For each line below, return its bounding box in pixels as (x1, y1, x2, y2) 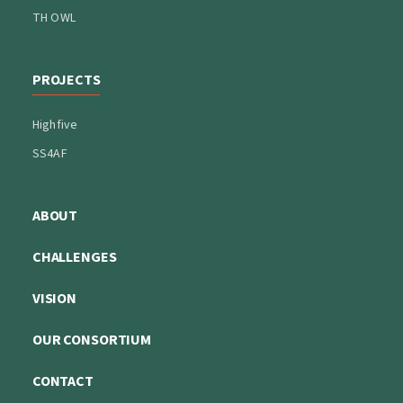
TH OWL (31, 9, 76, 27)
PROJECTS (31, 70, 101, 90)
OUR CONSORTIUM (31, 330, 151, 350)
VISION (31, 289, 77, 309)
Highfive (31, 116, 78, 134)
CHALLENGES (31, 247, 117, 267)
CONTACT (31, 372, 94, 391)
